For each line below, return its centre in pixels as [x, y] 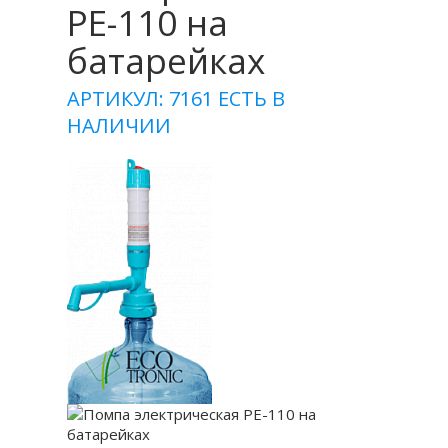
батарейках [166, 60]
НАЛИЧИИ [119, 125]
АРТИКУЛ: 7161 [143, 98]
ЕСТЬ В [252, 98]
